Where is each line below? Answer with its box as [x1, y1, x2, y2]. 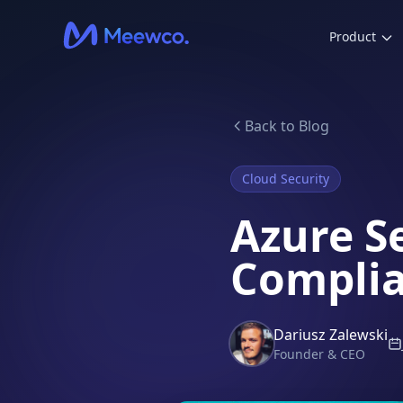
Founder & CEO [273, 345, 365, 363]
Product [329, 28, 377, 45]
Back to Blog [245, 116, 329, 136]
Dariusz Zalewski [273, 325, 388, 345]
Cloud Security [242, 170, 329, 187]
